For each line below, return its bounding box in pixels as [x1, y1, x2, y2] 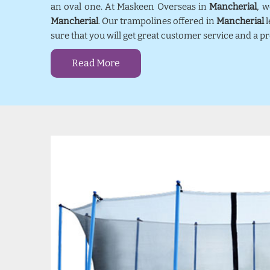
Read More [72, 57, 120, 69]
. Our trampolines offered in [98, 16, 216, 27]
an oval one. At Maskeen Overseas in [51, 1, 210, 12]
